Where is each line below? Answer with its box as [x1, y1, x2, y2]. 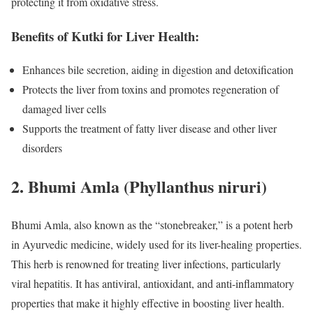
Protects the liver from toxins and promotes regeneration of [22, 82, 279, 97]
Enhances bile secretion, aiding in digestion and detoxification [22, 62, 293, 78]
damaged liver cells [22, 101, 106, 117]
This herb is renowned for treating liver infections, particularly [11, 256, 281, 272]
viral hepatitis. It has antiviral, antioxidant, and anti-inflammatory [11, 276, 294, 291]
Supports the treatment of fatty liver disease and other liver [22, 121, 277, 136]
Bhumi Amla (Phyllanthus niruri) [28, 174, 267, 199]
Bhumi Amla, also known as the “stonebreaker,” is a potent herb [11, 217, 293, 233]
